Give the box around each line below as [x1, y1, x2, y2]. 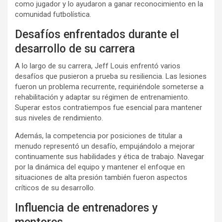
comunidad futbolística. [15, 9, 91, 19]
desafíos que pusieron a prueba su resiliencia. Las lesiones [15, 71, 207, 81]
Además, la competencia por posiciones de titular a [15, 131, 182, 140]
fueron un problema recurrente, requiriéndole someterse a [15, 82, 204, 91]
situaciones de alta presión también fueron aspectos [15, 172, 187, 182]
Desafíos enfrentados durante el [15, 27, 179, 41]
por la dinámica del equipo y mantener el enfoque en [15, 162, 185, 171]
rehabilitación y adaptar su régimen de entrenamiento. [15, 92, 189, 102]
